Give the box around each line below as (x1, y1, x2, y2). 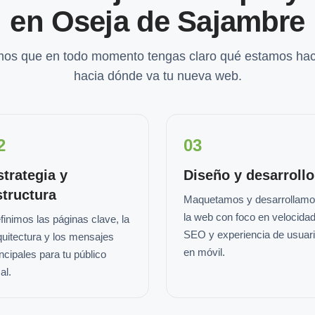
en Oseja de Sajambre (10, 5, 305, 38)
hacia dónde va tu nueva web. (73, 69, 242, 83)
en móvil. (184, 246, 225, 258)
